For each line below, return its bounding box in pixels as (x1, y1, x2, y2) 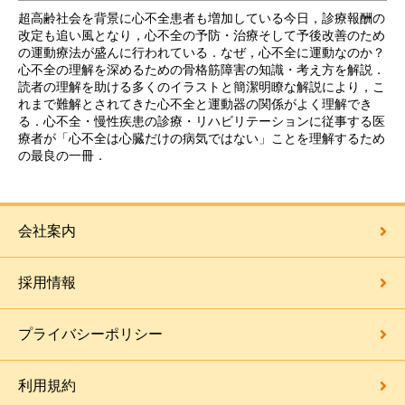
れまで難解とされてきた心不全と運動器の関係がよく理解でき (18, 96, 372, 111)
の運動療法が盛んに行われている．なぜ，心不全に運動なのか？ (18, 44, 385, 60)
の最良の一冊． (18, 147, 107, 163)
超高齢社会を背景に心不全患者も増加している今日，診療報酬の (18, 10, 385, 25)
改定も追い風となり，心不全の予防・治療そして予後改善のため (18, 27, 385, 42)
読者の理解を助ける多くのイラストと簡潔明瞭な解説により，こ (18, 79, 385, 94)
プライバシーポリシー (18, 325, 163, 342)
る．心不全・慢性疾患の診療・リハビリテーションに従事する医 (18, 113, 385, 128)
